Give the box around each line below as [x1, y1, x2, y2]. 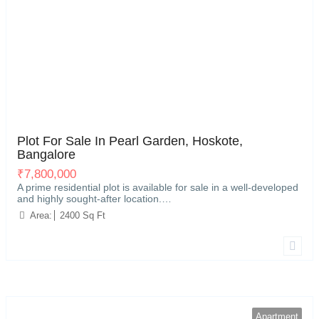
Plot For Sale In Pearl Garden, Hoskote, [17, 134, 243, 148]
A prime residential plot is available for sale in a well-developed [17, 182, 298, 193]
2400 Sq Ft [60, 210, 105, 221]
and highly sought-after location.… [17, 193, 172, 204]
